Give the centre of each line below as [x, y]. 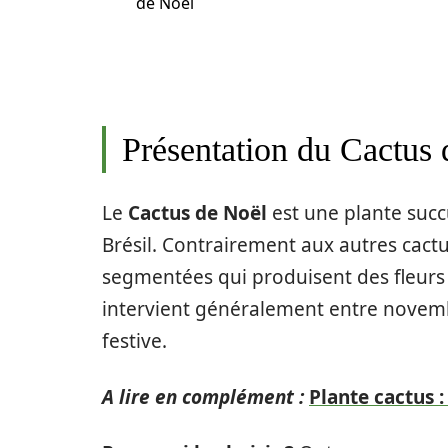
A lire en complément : [203, 397]
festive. [134, 341]
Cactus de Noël [197, 213]
